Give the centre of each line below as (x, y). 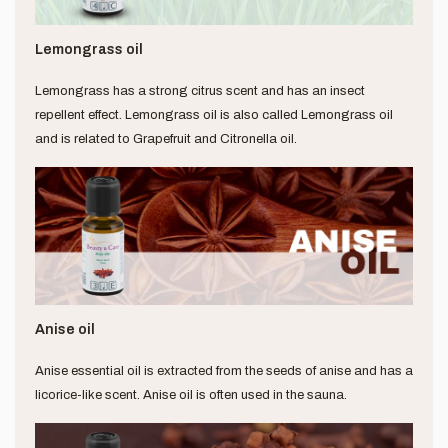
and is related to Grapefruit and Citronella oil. (166, 139)
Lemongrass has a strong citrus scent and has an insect (200, 91)
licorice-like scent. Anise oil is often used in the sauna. (191, 394)
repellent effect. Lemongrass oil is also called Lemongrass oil (214, 115)
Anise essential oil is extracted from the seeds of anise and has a (224, 370)
